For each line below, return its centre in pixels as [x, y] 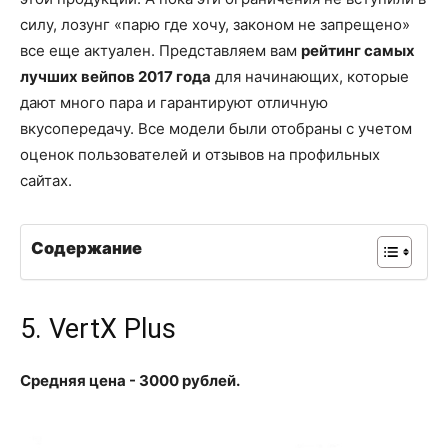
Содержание [86, 248]
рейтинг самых [358, 50]
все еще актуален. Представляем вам [160, 50]
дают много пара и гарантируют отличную [174, 102]
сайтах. [46, 180]
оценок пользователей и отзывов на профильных [200, 154]
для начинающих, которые [310, 76]
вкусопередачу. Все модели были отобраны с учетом [216, 128]
